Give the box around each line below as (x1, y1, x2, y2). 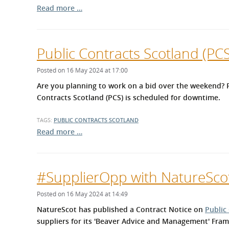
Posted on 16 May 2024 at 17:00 (37, 65, 128, 75)
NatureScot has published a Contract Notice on (37, 204, 205, 214)
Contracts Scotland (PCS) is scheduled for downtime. (37, 92, 222, 102)
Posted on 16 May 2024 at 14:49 (37, 189, 128, 198)
